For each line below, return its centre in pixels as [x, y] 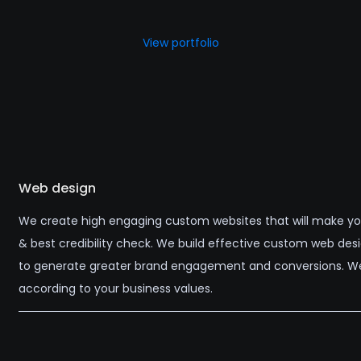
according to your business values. [115, 289]
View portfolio [180, 43]
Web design [57, 189]
